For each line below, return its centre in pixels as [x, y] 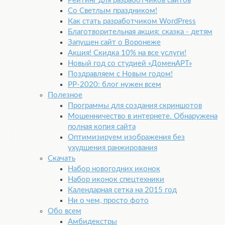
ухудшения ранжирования [113, 148]
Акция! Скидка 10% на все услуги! [127, 53]
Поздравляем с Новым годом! [120, 74]
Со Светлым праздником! [113, 11]
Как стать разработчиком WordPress [132, 22]
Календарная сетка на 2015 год [122, 190]
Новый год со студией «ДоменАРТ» [130, 64]
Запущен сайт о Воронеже [114, 43]
